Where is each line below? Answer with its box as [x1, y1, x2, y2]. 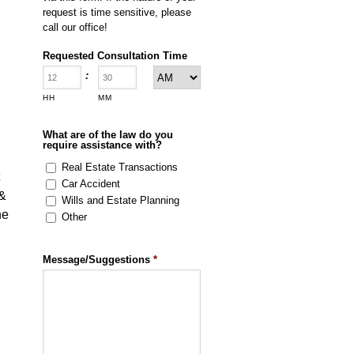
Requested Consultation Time [43, 50, 187, 62]
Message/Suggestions [43, 254, 150, 265]
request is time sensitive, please [43, 6, 191, 18]
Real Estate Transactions [62, 161, 178, 173]
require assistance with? [43, 139, 162, 151]
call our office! [43, 21, 107, 33]
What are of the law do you [43, 129, 173, 141]
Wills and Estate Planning [62, 194, 179, 206]
